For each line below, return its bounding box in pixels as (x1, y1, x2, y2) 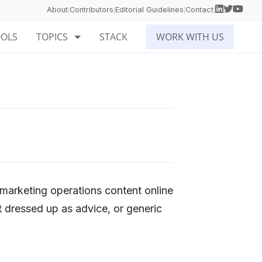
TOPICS (36, 30, 71, 43)
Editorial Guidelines (115, 5, 184, 15)
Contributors (70, 5, 113, 15)
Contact (185, 5, 213, 15)
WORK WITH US (156, 30, 224, 43)
